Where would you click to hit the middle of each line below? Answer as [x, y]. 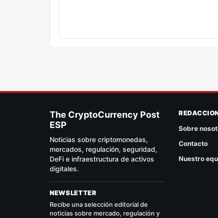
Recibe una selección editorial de [99, 204]
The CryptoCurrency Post [105, 114]
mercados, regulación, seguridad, [103, 149]
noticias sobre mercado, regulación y [105, 213]
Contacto [193, 143]
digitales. [64, 168]
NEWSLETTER [73, 192]
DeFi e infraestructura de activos [102, 159]
